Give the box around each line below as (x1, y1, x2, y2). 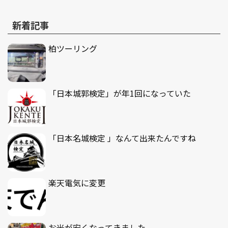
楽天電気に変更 (48, 177, 105, 189)
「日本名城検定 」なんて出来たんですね (48, 132, 196, 145)
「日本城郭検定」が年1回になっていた (48, 87, 191, 100)
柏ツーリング (48, 42, 97, 55)
